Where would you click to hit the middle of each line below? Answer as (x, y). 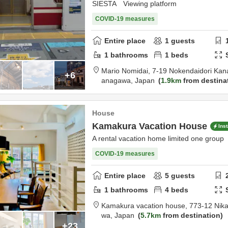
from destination (191, 215)
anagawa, (118, 80)
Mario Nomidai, (127, 71)
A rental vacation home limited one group (158, 138)
